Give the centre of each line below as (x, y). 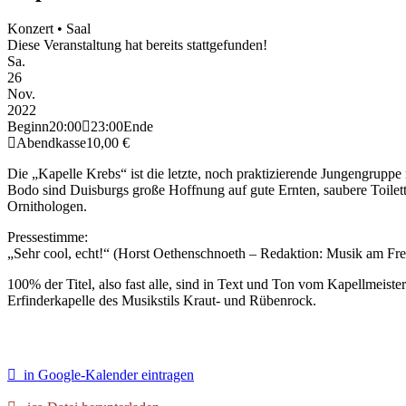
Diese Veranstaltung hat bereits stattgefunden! (137, 44)
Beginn (28, 126)
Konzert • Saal (49, 28)
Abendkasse (51, 142)
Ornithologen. (47, 206)
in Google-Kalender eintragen (105, 374)
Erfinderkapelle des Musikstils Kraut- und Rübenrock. (162, 300)
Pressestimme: (48, 237)
